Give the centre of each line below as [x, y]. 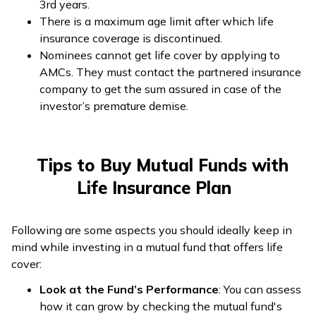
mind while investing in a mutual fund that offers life [147, 247]
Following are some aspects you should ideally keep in [152, 230]
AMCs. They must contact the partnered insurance [170, 72]
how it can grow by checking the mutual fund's [161, 306]
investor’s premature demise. [114, 105]
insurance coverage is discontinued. [131, 38]
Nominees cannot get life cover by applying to [160, 55]
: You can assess [260, 289]
